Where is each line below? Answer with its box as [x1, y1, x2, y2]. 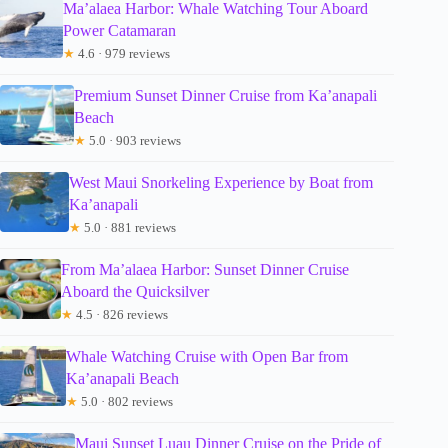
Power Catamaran [62, 22, 176, 40]
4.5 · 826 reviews [72, 307, 168, 323]
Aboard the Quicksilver [60, 283, 209, 301]
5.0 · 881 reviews [81, 220, 177, 236]
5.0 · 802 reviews [77, 394, 173, 410]
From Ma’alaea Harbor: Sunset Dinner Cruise [60, 261, 349, 279]
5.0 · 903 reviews [85, 133, 181, 149]
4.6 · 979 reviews [74, 46, 170, 62]
